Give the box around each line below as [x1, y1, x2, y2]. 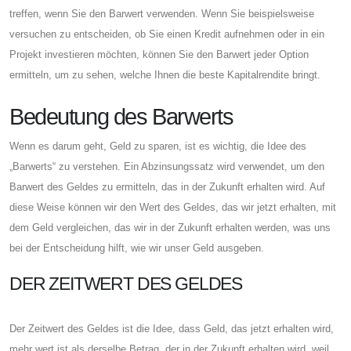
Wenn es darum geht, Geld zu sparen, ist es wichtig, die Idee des [9, 139, 306, 152]
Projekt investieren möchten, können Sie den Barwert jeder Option [9, 48, 309, 60]
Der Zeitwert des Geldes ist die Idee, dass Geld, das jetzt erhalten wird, [9, 322, 334, 335]
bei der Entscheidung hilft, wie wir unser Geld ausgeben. [9, 241, 264, 254]
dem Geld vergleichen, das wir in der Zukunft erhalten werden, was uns [9, 221, 331, 233]
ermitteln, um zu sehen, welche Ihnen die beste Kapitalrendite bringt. [9, 68, 320, 81]
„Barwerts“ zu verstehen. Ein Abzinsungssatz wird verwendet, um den [9, 160, 324, 172]
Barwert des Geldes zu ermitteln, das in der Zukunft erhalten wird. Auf [9, 180, 325, 193]
